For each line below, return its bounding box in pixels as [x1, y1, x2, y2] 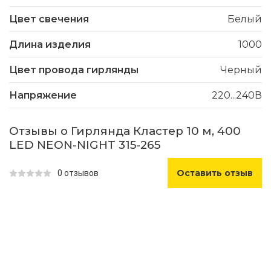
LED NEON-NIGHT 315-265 [9, 138, 160, 152]
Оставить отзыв [177, 168, 253, 179]
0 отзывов [57, 168, 99, 178]
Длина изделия [9, 39, 91, 51]
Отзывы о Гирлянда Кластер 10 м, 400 [9, 124, 241, 139]
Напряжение [9, 90, 77, 102]
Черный [220, 64, 262, 76]
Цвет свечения [9, 13, 89, 25]
